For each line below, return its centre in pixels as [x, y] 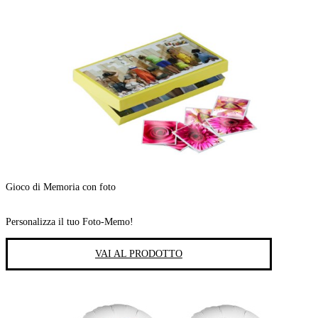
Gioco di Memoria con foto [61, 187]
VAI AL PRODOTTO [138, 253]
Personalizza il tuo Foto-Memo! [70, 221]
